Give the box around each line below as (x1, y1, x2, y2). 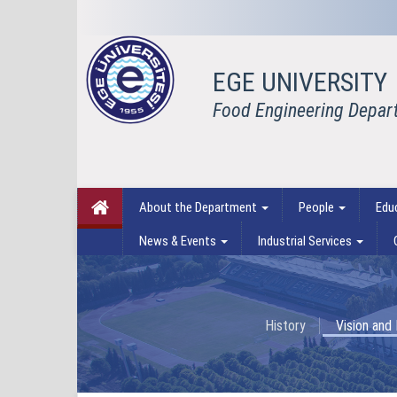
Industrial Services (255, 233, 354, 249)
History (265, 317, 306, 334)
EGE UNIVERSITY (212, 66, 387, 97)
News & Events (136, 233, 219, 249)
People (296, 199, 337, 215)
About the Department (136, 199, 260, 215)
